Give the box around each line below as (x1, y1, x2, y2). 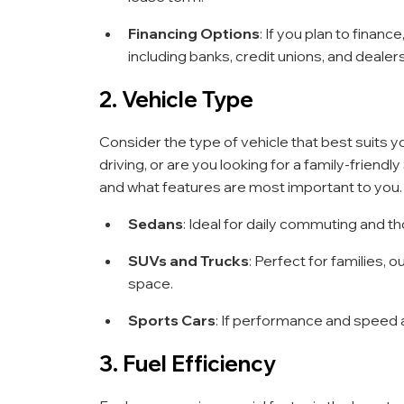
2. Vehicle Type (99, 85, 253, 113)
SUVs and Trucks (128, 251, 249, 270)
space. (128, 273, 173, 292)
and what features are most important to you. (99, 177, 402, 196)
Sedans (128, 214, 183, 233)
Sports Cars (128, 310, 216, 329)
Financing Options (128, 23, 260, 42)
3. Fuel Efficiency (99, 349, 276, 377)
